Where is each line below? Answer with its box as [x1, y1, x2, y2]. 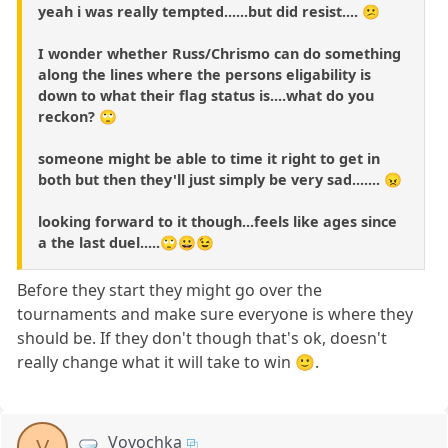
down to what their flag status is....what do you [38, 86, 374, 106]
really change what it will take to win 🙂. [17, 351, 320, 374]
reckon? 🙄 [38, 107, 117, 127]
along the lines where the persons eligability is [38, 65, 371, 85]
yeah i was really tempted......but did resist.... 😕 [38, 2, 380, 22]
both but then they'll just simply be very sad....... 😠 [38, 170, 402, 190]
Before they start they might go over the [17, 279, 323, 302]
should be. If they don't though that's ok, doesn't [17, 327, 388, 350]
